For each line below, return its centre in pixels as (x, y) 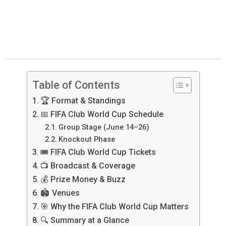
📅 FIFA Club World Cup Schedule (102, 114)
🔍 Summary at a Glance (84, 220)
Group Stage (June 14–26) (104, 127)
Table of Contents (76, 85)
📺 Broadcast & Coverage (88, 165)
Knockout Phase (87, 139)
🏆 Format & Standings (83, 100)
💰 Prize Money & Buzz (83, 179)
